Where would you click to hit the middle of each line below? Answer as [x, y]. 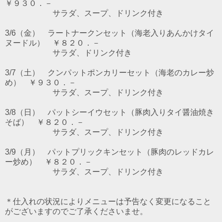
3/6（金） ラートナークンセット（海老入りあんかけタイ [110, 33]
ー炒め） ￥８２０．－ [49, 162]
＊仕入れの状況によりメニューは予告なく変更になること [108, 201]
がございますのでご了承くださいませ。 [76, 211]
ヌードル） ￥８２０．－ [53, 43]
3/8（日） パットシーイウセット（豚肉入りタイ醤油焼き [110, 112]
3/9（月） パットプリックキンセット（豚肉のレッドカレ [110, 152]
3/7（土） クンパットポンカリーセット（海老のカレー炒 [110, 72]
